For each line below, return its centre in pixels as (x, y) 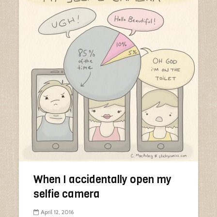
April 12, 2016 (57, 212)
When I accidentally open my (102, 179)
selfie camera (67, 194)
